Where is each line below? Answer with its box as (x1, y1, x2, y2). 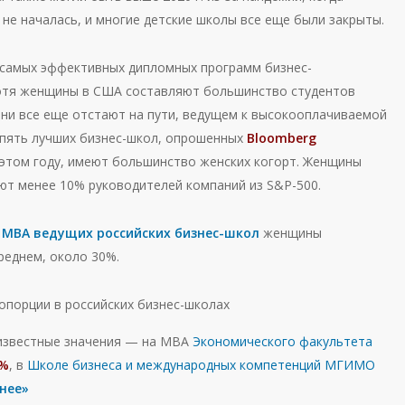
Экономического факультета (192, 333, 372, 350)
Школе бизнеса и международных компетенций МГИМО (26, 356, 375, 373)
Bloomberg (242, 129, 316, 146)
